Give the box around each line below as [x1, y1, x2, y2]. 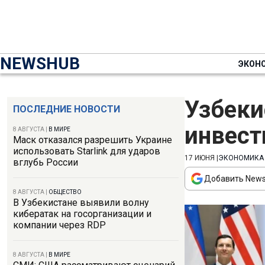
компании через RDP [13, 219, 106, 231]
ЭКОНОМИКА [218, 154, 264, 162]
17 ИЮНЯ [185, 154, 215, 162]
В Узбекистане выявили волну [13, 197, 149, 208]
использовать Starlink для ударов [13, 146, 160, 157]
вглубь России [13, 157, 78, 168]
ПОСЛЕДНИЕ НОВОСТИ [13, 104, 120, 115]
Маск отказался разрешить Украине [13, 134, 172, 146]
